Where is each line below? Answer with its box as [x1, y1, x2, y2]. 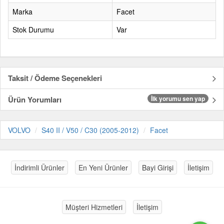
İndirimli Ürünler [14, 162, 64, 172]
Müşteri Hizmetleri [65, 202, 122, 212]
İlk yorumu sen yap [151, 94, 205, 103]
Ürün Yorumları [8, 94, 61, 105]
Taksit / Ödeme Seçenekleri [8, 72, 102, 83]
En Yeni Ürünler [78, 162, 128, 172]
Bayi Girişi [142, 162, 173, 172]
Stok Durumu [12, 24, 54, 34]
